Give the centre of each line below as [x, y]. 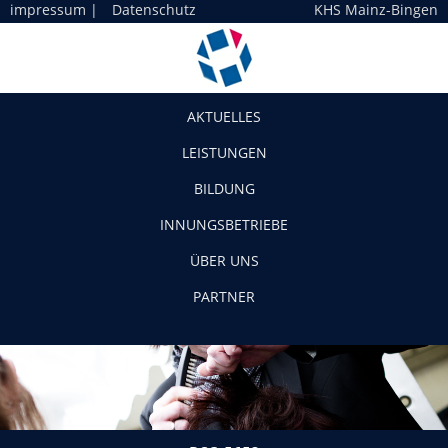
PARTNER [224, 296]
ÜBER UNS [224, 260]
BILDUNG [224, 188]
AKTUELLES [224, 116]
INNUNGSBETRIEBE [224, 224]
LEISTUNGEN [224, 152]
